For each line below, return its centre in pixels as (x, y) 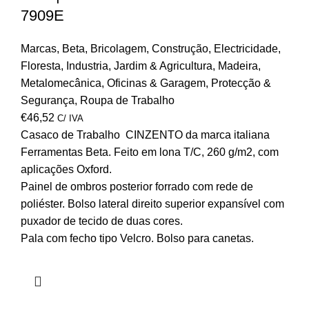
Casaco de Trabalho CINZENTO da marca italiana (145, 135)
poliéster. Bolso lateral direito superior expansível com (152, 204)
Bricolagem (118, 49)
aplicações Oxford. (66, 170)
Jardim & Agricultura (163, 66)
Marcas (39, 49)
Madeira (238, 66)
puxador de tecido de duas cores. (102, 221)
